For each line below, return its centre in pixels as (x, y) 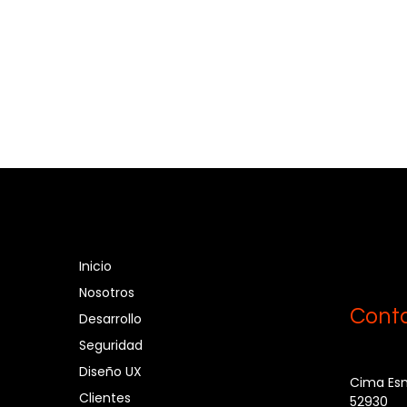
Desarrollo (111, 319)
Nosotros (107, 293)
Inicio (96, 266)
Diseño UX (111, 372)
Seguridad (111, 345)
